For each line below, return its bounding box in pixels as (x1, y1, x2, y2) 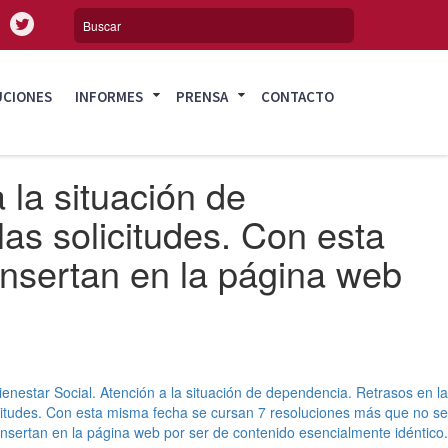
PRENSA (176, 87, 229, 106)
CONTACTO (261, 87, 335, 106)
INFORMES (75, 87, 144, 106)
